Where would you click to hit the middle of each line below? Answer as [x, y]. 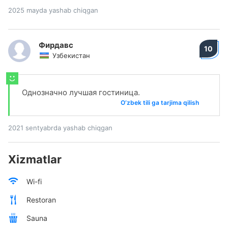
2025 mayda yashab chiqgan [53, 10]
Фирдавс [56, 45]
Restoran [41, 199]
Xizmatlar [35, 159]
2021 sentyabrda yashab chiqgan [60, 128]
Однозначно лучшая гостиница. [81, 92]
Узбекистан [71, 55]
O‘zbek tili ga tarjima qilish [160, 103]
